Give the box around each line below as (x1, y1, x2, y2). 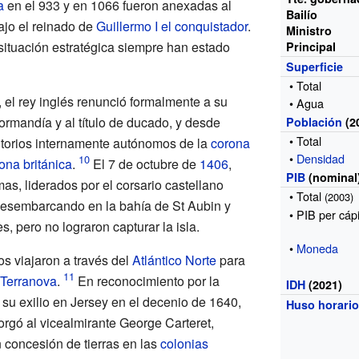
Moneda (296, 239, 339, 256)
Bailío (286, 6, 318, 22)
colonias (159, 333, 208, 353)
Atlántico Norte (131, 250, 216, 269)
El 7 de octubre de (89, 154, 200, 173)
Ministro (286, 22, 333, 38)
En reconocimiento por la (74, 271, 220, 290)
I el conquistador (154, 16, 248, 35)
